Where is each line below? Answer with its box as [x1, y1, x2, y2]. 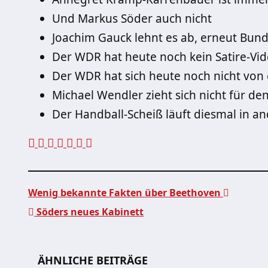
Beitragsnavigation [28, 223, 223, 251]
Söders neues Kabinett [34, 205, 144, 218]
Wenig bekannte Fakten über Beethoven [28, 186, 223, 199]
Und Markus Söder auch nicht [52, 11, 212, 26]
